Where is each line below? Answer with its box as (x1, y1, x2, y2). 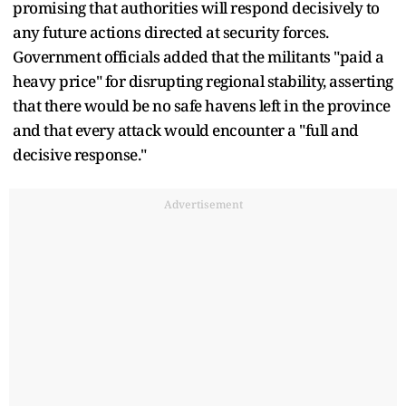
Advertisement (163, 196, 243, 212)
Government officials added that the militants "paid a (13, 45, 384, 67)
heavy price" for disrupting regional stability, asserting (13, 70, 393, 92)
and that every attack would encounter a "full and (13, 119, 359, 140)
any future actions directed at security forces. (13, 21, 329, 43)
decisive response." (13, 143, 147, 165)
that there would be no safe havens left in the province (13, 94, 391, 116)
